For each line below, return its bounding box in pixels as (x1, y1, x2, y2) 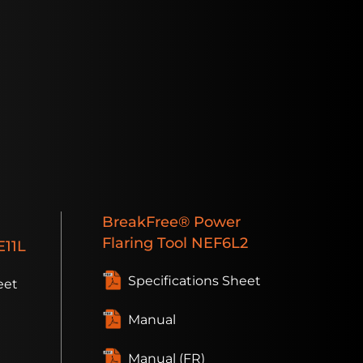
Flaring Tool (102, 234, 191, 252)
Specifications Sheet (128, 273, 261, 289)
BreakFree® (102, 213, 190, 231)
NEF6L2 (191, 234, 248, 252)
